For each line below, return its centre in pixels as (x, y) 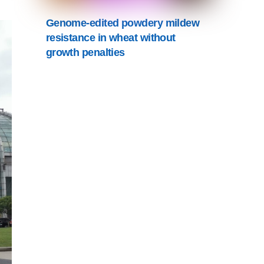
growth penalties (85, 52)
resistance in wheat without (110, 38)
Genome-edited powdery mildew (123, 23)
